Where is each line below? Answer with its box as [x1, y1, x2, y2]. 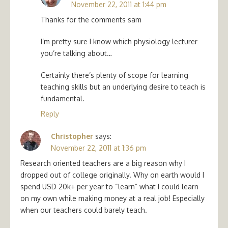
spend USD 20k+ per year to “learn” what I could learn [20, 182, 198, 191]
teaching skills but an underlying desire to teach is [41, 82, 206, 91]
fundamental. [41, 94, 84, 103]
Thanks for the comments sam [41, 15, 141, 24]
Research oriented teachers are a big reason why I [20, 158, 186, 167]
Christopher [51, 131, 93, 140]
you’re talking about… [41, 48, 112, 58]
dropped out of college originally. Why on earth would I [20, 170, 204, 179]
